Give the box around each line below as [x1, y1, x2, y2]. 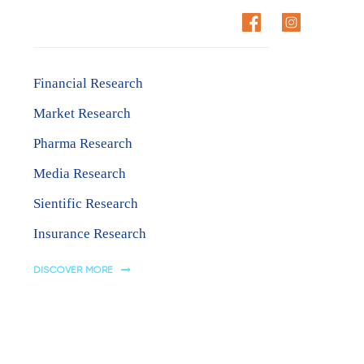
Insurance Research [33, 226, 146, 241]
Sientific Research [33, 196, 138, 211]
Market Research [33, 106, 131, 121]
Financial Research [33, 76, 143, 91]
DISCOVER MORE [33, 264, 113, 275]
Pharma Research [33, 136, 132, 151]
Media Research [33, 166, 126, 181]
